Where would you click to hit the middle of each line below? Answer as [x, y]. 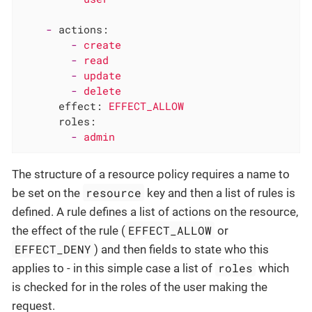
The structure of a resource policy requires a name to [151, 174]
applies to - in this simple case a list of [114, 268]
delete [103, 91]
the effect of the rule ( [69, 231]
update [103, 76]
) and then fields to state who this [182, 250]
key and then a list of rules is [220, 193]
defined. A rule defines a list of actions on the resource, [155, 212]
